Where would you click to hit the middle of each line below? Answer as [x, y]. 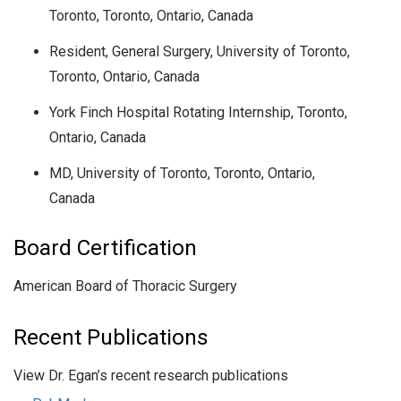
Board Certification [105, 247]
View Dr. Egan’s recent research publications [151, 375]
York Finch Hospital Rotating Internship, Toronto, [198, 112]
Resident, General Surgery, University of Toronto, [200, 51]
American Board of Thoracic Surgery [125, 286]
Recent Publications [111, 337]
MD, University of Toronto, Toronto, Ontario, [182, 173]
